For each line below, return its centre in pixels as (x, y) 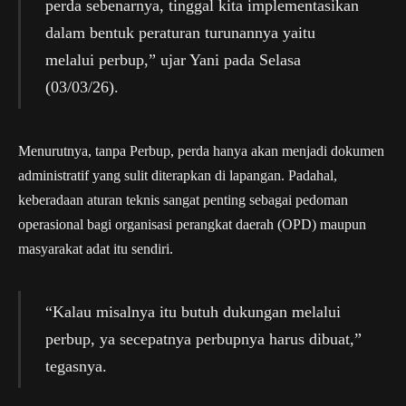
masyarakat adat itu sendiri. (96, 248)
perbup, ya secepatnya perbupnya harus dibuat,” (203, 339)
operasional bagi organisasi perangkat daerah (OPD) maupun (192, 224)
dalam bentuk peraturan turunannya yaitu (180, 32)
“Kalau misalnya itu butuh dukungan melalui (193, 312)
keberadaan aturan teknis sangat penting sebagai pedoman (183, 199)
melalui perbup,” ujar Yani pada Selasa (173, 59)
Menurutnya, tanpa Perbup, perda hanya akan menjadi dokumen (201, 150)
